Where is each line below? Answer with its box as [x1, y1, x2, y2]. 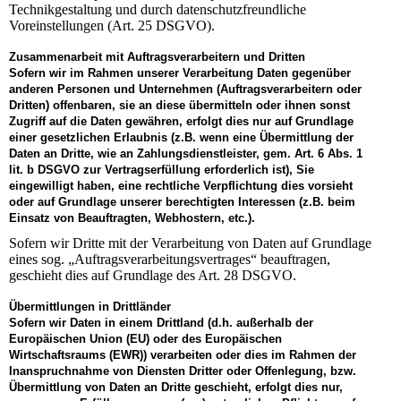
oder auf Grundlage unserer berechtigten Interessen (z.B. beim [9, 194, 355, 209]
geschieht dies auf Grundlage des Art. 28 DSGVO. [9, 268, 296, 284]
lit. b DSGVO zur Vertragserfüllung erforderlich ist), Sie [9, 162, 314, 176]
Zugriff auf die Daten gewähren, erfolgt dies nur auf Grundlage [9, 114, 354, 128]
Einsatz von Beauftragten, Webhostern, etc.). [9, 210, 259, 225]
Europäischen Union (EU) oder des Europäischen [9, 332, 282, 346]
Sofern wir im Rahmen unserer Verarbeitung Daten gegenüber [9, 65, 351, 80]
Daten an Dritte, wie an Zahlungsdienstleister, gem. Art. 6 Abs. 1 [9, 146, 363, 160]
